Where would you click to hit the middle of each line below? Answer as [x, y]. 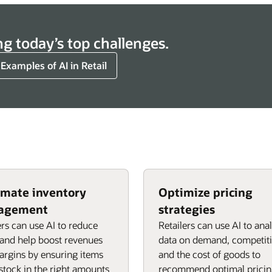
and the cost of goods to [209, 254]
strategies [187, 209]
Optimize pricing [206, 192]
